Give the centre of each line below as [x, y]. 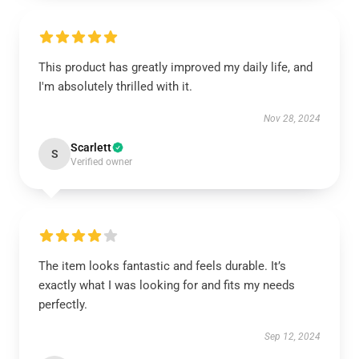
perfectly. [63, 305]
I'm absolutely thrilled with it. [115, 87]
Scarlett [91, 147]
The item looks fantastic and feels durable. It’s [162, 266]
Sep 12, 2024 [292, 337]
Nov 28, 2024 [292, 119]
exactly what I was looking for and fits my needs [167, 285]
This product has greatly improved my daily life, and [175, 67]
